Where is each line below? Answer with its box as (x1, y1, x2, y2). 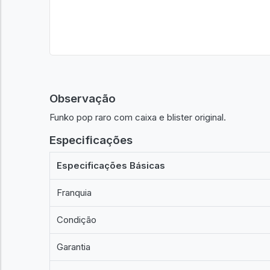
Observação (49, 92, 116, 105)
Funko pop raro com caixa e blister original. (49, 111, 226, 123)
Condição (57, 214, 97, 225)
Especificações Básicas (57, 160, 166, 171)
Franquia (57, 187, 92, 198)
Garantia (57, 241, 91, 253)
